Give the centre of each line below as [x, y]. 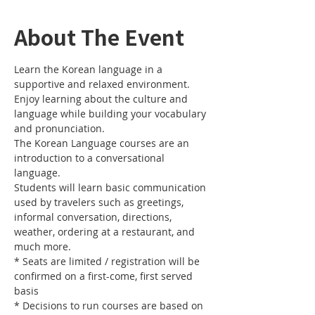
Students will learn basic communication [111, 187]
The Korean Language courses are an [103, 143]
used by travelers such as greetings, [100, 202]
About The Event [99, 37]
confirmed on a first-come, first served [105, 276]
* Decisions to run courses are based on [110, 306]
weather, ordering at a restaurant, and [106, 232]
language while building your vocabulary [111, 114]
